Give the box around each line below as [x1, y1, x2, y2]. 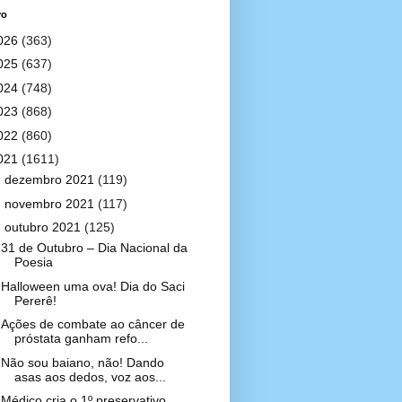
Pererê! [13, 293, 57, 308]
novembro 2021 [4, 196, 98, 211]
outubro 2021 [4, 220, 84, 234]
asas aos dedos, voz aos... [13, 369, 166, 384]
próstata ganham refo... [13, 331, 148, 345]
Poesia [13, 255, 53, 269]
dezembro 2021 [4, 172, 98, 187]
